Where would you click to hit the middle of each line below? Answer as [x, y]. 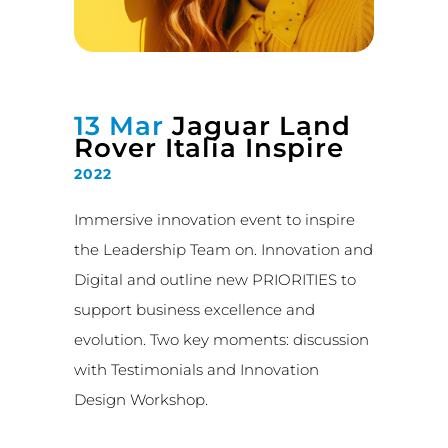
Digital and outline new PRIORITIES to [215, 279]
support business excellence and [194, 309]
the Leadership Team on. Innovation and [223, 249]
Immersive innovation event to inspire [214, 219]
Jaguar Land [257, 126]
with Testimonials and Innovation [196, 369]
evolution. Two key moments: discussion [221, 339]
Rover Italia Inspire [209, 148]
